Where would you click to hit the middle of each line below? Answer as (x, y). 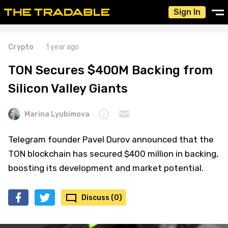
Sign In (187, 12)
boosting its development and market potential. (106, 168)
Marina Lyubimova (57, 114)
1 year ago (62, 47)
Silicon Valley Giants (68, 89)
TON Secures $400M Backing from (110, 70)
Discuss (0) (102, 197)
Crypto (21, 47)
